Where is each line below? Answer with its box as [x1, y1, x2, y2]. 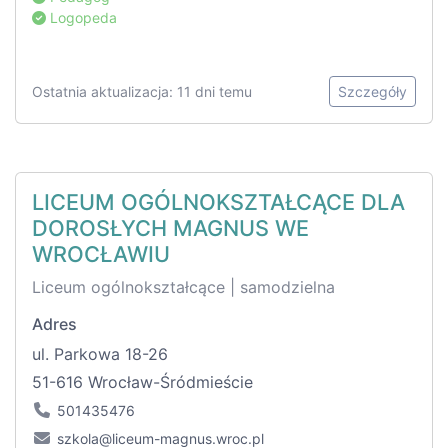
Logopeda [46, 9, 117, 27]
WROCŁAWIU [32, 241, 170, 268]
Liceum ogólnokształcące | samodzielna [32, 277, 335, 298]
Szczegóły [338, 83, 407, 101]
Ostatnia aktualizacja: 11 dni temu [32, 83, 252, 101]
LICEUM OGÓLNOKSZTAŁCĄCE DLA [32, 189, 405, 216]
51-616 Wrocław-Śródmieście [32, 372, 253, 393]
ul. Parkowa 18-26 [32, 344, 168, 365]
